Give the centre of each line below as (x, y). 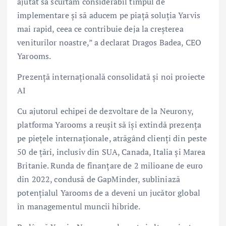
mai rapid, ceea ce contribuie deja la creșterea (100, 29)
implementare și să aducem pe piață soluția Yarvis (109, 15)
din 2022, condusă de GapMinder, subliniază (99, 179)
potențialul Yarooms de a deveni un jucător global (109, 193)
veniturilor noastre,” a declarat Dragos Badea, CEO (109, 43)
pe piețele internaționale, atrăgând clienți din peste (112, 138)
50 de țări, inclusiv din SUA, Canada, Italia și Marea (111, 152)
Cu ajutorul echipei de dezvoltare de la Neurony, (105, 111)
